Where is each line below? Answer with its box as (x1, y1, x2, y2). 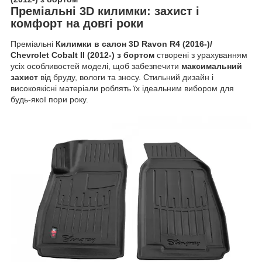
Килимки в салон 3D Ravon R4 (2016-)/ (56, 39, 212, 49)
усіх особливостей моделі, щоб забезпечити (11, 61, 181, 71)
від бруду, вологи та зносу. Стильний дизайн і (38, 73, 213, 82)
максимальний (181, 61, 242, 71)
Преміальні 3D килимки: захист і (11, 4, 199, 18)
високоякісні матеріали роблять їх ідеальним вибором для (11, 84, 234, 94)
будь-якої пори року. (11, 95, 88, 105)
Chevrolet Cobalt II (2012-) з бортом (11, 50, 154, 60)
